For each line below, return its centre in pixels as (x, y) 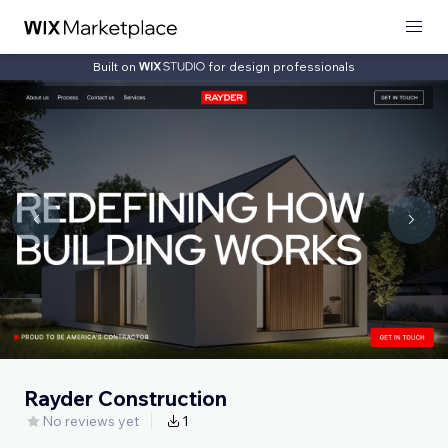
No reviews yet (90, 420)
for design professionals (281, 66)
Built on (116, 66)
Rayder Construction (125, 397)
